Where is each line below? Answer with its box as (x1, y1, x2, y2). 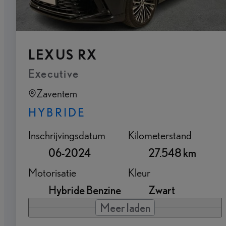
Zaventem (36, 87, 77, 100)
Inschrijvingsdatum (28, 128, 105, 142)
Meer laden (100, 200, 150, 214)
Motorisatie (28, 165, 76, 179)
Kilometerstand (128, 128, 192, 142)
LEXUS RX (28, 46, 98, 63)
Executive (28, 66, 79, 80)
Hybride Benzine (48, 183, 121, 197)
